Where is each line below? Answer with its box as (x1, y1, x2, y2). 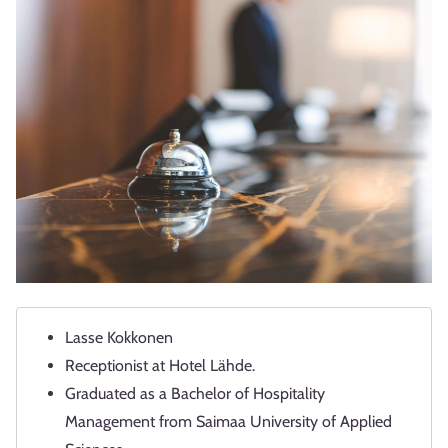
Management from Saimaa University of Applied (65, 412, 392, 432)
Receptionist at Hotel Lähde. (65, 356, 255, 376)
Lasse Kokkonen (65, 328, 173, 348)
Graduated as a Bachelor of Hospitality (65, 384, 325, 404)
